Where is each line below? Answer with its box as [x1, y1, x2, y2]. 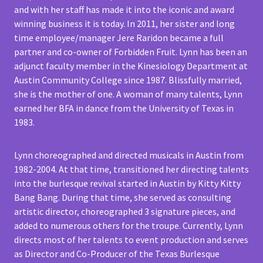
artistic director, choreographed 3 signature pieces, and [14, 205, 235, 218]
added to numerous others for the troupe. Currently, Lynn [14, 220, 243, 232]
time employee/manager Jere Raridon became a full [14, 32, 224, 44]
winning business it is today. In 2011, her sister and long [14, 18, 235, 30]
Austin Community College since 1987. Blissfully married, [14, 74, 242, 86]
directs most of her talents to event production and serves [14, 234, 248, 246]
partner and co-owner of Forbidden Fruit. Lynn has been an [14, 46, 247, 58]
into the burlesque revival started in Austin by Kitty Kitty [14, 177, 241, 190]
